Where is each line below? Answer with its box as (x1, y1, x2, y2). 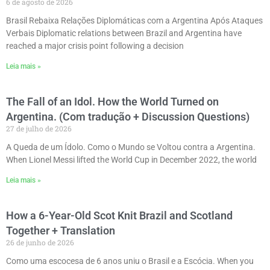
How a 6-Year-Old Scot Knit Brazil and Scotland (6, 209, 233, 222)
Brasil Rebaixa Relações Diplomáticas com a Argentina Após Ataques (6, 16, 263, 26)
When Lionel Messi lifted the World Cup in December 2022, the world (6, 155, 257, 165)
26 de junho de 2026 (6, 237, 74, 248)
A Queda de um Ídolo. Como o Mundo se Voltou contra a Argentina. (6, 142, 256, 152)
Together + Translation (6, 224, 115, 237)
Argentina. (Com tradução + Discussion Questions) (6, 110, 250, 124)
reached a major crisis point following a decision (6, 41, 184, 51)
